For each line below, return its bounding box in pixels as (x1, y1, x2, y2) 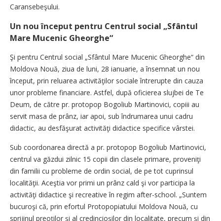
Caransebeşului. (10, 2, 60, 11)
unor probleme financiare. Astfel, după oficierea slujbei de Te (10, 88, 204, 97)
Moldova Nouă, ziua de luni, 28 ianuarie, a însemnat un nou (10, 64, 200, 74)
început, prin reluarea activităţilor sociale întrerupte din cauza (10, 76, 203, 85)
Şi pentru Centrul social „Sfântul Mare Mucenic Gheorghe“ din (10, 52, 205, 62)
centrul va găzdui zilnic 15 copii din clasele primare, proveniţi (10, 154, 201, 164)
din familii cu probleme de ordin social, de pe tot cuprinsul (10, 166, 193, 176)
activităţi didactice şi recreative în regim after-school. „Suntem (10, 190, 207, 199)
